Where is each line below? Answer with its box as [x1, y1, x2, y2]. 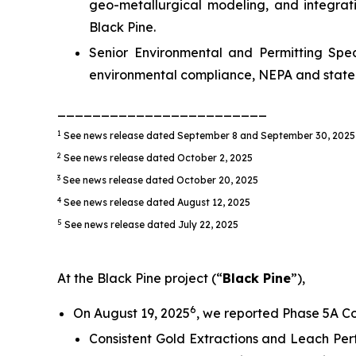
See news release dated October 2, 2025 [64, 152, 253, 164]
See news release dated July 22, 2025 [64, 219, 238, 231]
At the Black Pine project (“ [57, 270, 222, 287]
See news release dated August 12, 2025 [64, 196, 250, 209]
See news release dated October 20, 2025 [63, 174, 258, 187]
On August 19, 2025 [73, 305, 190, 322]
